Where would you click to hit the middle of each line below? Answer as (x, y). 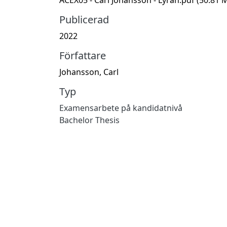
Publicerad (84, 19)
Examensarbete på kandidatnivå (121, 108)
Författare (83, 55)
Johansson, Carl (89, 72)
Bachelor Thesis (89, 120)
